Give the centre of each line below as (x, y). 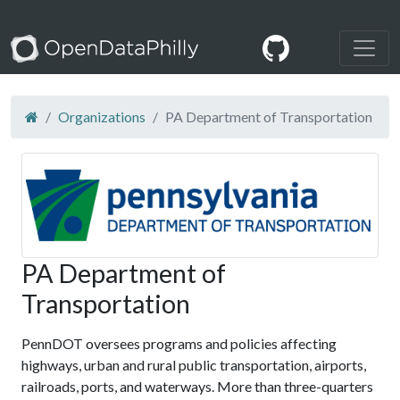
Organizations (102, 117)
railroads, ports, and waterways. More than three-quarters (197, 386)
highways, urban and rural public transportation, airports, (194, 364)
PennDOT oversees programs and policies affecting (179, 343)
